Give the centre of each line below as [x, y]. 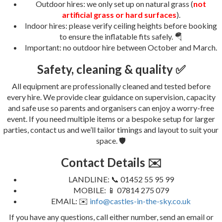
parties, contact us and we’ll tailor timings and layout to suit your [111, 130]
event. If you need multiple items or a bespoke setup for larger [111, 119]
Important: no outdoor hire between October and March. [121, 48]
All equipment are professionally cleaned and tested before [111, 86]
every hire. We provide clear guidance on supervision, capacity [111, 97]
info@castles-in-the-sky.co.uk [140, 201]
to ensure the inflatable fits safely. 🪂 [121, 37]
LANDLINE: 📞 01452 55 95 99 [121, 179]
